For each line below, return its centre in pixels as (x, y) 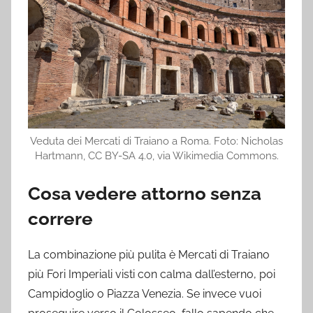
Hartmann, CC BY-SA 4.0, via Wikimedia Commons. (156, 156)
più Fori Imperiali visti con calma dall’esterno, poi (152, 274)
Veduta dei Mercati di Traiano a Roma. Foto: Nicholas (156, 141)
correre (60, 219)
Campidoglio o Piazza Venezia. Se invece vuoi (145, 293)
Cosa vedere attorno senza (145, 194)
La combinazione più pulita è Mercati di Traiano (149, 254)
